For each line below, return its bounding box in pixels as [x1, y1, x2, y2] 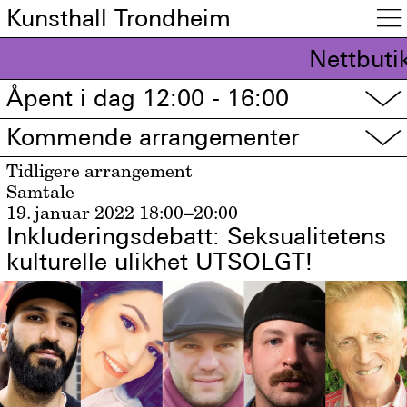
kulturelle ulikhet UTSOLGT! [6, 248, 313, 276]
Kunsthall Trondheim [6, 4, 232, 32]
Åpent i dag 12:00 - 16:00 [6, 84, 290, 113]
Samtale [6, 181, 75, 203]
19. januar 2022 [6, 202, 135, 224]
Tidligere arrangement [6, 160, 194, 183]
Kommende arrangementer [6, 123, 300, 151]
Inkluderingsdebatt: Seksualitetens [6, 223, 387, 251]
